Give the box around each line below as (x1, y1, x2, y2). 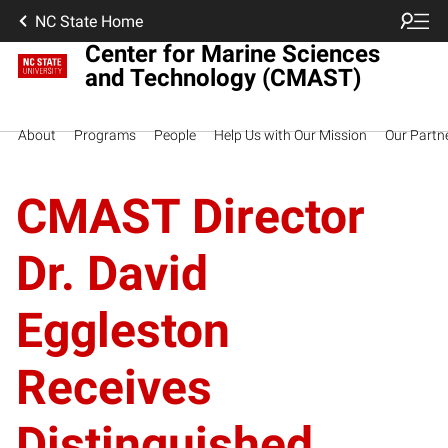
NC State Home (35, 11, 143, 31)
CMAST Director (16, 188, 365, 245)
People (154, 126, 196, 143)
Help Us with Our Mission (214, 126, 367, 143)
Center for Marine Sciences (84, 39, 380, 68)
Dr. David (16, 245, 208, 302)
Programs (74, 126, 136, 143)
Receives (16, 359, 212, 416)
